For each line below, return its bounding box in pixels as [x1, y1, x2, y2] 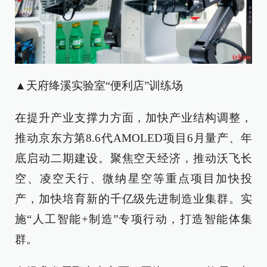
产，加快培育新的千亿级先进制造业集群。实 [15, 193, 252, 206]
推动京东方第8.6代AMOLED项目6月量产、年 [15, 132, 252, 145]
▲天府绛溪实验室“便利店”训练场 [15, 79, 183, 92]
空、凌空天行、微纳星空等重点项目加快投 [15, 172, 252, 185]
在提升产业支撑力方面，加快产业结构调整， [15, 111, 252, 125]
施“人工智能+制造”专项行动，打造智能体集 [15, 213, 252, 226]
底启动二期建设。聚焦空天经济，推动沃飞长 [15, 152, 252, 165]
